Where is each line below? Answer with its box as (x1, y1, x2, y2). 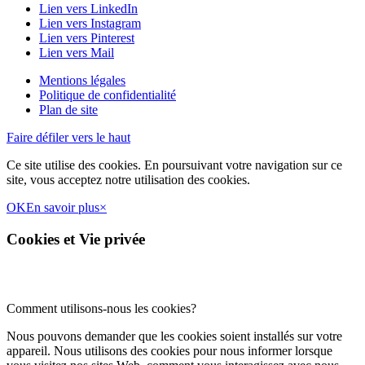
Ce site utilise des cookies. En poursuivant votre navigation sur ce (7, 158, 342, 173)
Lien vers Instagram (39, 16, 141, 31)
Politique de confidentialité (39, 88, 176, 103)
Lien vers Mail (39, 46, 114, 60)
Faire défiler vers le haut (7, 130, 130, 145)
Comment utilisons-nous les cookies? (7, 301, 196, 315)
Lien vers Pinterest (39, 31, 134, 46)
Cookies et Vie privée (7, 230, 145, 248)
